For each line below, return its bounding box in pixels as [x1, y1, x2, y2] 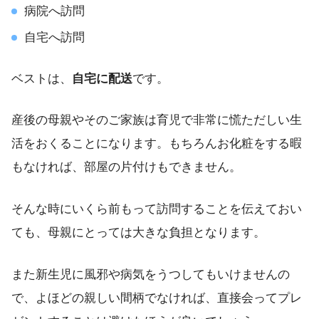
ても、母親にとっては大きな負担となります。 [11, 226, 266, 240]
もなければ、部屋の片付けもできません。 [11, 160, 241, 174]
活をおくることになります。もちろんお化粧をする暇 [11, 137, 302, 151]
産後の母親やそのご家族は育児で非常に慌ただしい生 [11, 113, 302, 127]
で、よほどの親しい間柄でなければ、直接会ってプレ [11, 291, 302, 305]
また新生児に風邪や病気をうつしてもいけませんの [11, 267, 290, 281]
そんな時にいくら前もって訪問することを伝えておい [11, 202, 302, 216]
